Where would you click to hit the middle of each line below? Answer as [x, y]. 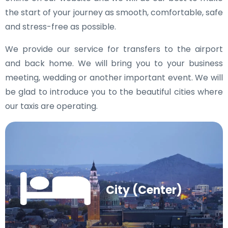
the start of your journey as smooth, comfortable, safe [114, 12]
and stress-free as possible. [61, 27]
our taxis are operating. [51, 106]
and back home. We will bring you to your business [114, 63]
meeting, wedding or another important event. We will [114, 78]
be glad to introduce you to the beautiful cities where [114, 92]
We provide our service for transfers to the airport [114, 49]
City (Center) [144, 190]
